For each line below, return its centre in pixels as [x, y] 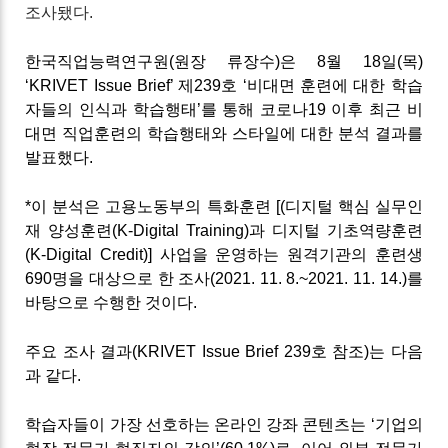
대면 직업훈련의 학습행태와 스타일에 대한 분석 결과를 [224, 133]
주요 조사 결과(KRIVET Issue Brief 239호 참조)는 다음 [224, 351]
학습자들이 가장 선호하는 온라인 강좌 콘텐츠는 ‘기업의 [224, 424]
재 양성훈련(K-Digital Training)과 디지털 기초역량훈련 [224, 230]
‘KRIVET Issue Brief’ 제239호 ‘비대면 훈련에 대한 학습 [224, 85]
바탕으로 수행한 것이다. [111, 302]
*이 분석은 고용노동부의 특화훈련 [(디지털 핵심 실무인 [224, 206]
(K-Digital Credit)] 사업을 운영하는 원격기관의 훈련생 [224, 254]
